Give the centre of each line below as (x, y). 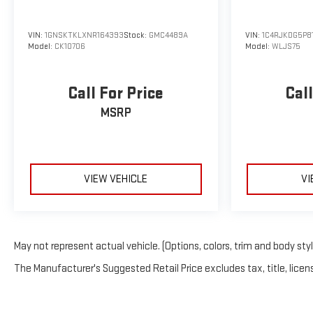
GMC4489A (168, 35)
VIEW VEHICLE (116, 179)
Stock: (136, 35)
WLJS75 (286, 46)
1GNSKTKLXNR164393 (84, 35)
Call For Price (116, 94)
